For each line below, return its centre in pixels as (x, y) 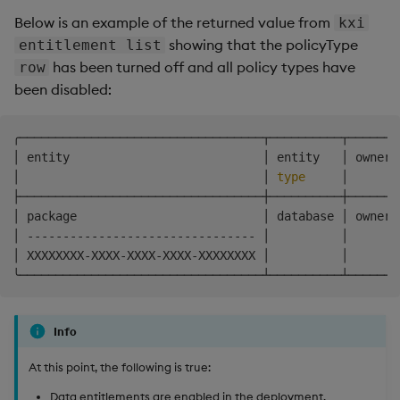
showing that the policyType (262, 44)
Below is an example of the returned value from (174, 22)
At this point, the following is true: (120, 367)
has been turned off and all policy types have (203, 67)
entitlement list (90, 45)
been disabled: (63, 89)
